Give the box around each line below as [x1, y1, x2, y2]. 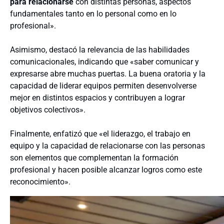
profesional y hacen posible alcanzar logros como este [10, 164, 202, 174]
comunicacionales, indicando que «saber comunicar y [10, 56, 199, 66]
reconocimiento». [10, 176, 70, 186]
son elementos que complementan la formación [10, 152, 178, 162]
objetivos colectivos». [10, 104, 85, 114]
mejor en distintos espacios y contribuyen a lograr [10, 92, 185, 102]
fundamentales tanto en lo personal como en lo [10, 8, 176, 18]
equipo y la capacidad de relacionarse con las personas [10, 140, 205, 150]
